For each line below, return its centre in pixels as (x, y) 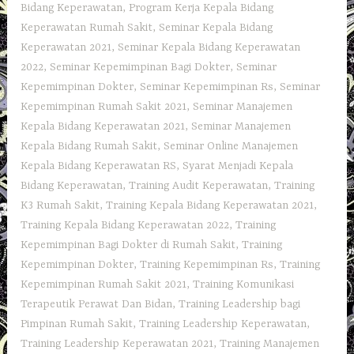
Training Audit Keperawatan (199, 185)
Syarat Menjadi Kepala (238, 166)
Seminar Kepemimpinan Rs (207, 87)
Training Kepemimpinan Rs (207, 264)
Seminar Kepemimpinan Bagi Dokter (140, 67)
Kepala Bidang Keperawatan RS (99, 166)
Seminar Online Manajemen (231, 146)
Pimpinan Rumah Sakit (77, 324)
